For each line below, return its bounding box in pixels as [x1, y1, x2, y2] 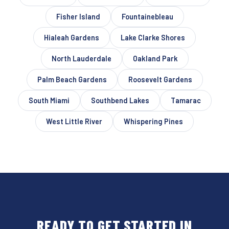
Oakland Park [132, 54, 178, 63]
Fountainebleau [121, 12, 173, 21]
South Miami [28, 96, 70, 105]
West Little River [46, 117, 102, 126]
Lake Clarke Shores [121, 33, 185, 42]
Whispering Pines [124, 117, 183, 126]
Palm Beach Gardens [37, 75, 107, 84]
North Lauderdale [51, 54, 111, 63]
